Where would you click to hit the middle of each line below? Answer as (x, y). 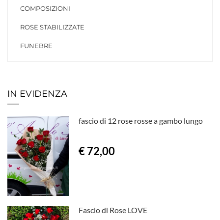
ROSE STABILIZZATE (52, 27)
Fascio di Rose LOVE (113, 210)
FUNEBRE (36, 46)
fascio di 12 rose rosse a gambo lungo (141, 121)
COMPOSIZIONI (45, 8)
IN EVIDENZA (37, 94)
